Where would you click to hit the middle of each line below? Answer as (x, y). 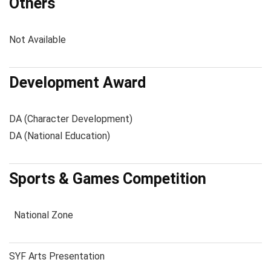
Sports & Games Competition (108, 179)
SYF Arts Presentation (57, 256)
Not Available (38, 40)
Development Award (77, 83)
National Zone (41, 215)
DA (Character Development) (71, 119)
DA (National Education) (60, 136)
